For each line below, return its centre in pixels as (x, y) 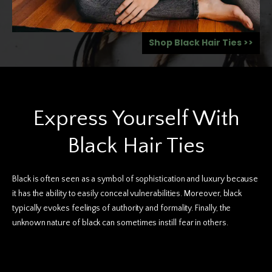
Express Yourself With (136, 118)
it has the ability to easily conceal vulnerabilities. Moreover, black (127, 193)
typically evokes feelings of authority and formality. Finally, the (122, 208)
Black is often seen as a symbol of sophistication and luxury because (135, 179)
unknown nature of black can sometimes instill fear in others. (120, 223)
